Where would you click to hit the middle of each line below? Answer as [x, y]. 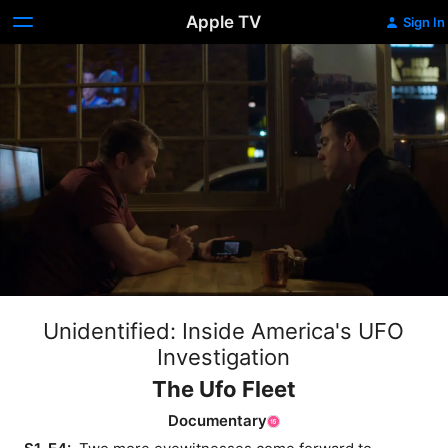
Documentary [217, 420]
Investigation [224, 357]
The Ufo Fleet [223, 389]
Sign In [423, 22]
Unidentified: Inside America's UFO [224, 331]
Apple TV [224, 22]
